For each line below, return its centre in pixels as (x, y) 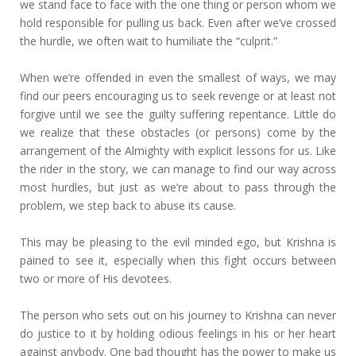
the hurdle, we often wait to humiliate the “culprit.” (148, 41)
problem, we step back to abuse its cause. (129, 205)
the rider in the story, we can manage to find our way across (178, 169)
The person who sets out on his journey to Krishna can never (178, 315)
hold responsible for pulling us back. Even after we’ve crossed (178, 23)
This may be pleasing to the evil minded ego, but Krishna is (178, 242)
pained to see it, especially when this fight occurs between (178, 260)
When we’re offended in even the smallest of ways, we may (178, 77)
